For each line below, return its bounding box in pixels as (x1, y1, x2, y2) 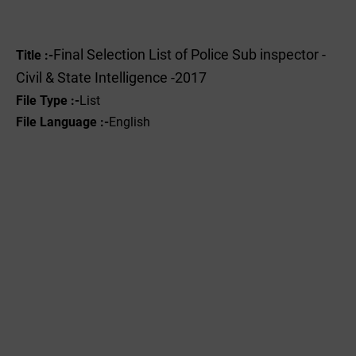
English (109, 114, 150, 130)
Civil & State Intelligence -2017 (16, 70, 207, 86)
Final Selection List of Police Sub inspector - (53, 47, 326, 63)
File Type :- (16, 93, 79, 108)
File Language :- (16, 114, 109, 130)
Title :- (16, 48, 53, 63)
